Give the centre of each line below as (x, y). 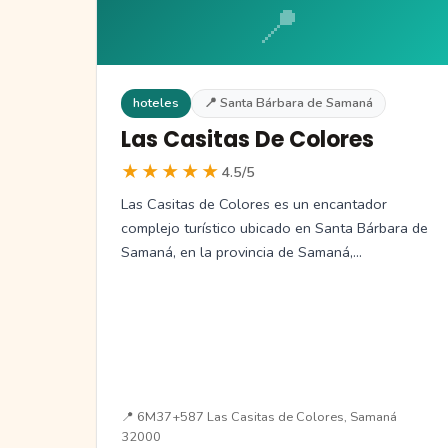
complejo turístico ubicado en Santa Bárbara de (274, 227)
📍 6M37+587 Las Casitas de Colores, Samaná (259, 416)
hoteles (156, 102)
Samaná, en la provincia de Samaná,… (241, 251)
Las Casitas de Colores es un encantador (254, 203)
